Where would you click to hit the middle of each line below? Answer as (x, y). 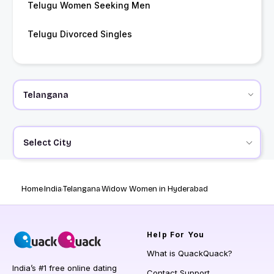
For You (186, 235)
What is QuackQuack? (190, 254)
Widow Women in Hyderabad (155, 189)
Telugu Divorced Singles (80, 34)
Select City (47, 143)
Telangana (82, 189)
